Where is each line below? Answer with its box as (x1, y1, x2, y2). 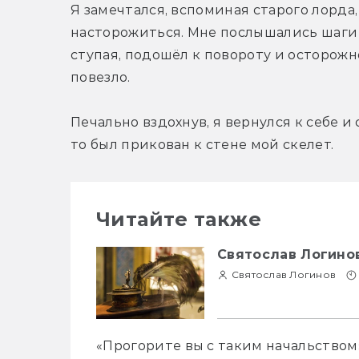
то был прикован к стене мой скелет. (71, 137, 334, 153)
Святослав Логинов (232, 268, 337, 281)
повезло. (71, 70, 131, 86)
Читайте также (96, 208, 262, 232)
